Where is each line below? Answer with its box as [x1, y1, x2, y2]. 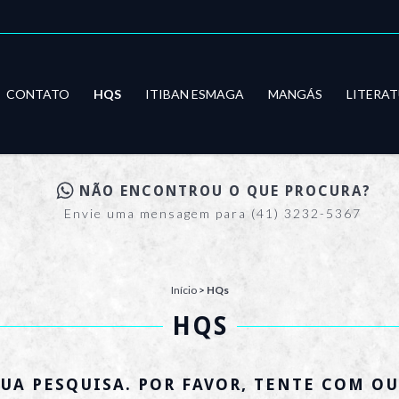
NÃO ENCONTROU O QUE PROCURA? [78, 183, 371, 200]
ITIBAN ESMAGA [145, 85, 245, 102]
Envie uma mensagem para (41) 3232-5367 [64, 206, 362, 222]
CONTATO [6, 85, 70, 102]
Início [170, 283, 197, 297]
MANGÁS [268, 85, 323, 102]
